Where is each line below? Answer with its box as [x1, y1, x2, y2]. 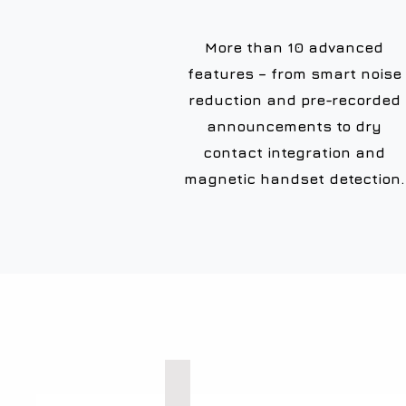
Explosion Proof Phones [178, 374, 320, 391]
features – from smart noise [187, 65, 401, 82]
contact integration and [203, 144, 385, 161]
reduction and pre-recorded [188, 92, 401, 109]
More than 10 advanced [205, 39, 383, 56]
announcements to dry [207, 118, 382, 135]
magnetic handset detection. [184, 170, 404, 188]
